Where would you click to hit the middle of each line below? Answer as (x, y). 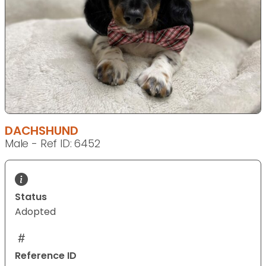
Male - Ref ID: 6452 (53, 144)
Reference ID (46, 256)
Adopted (35, 212)
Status (31, 197)
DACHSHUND (42, 131)
